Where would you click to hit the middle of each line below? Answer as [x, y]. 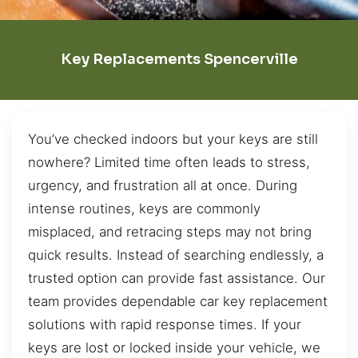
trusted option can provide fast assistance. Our [177, 278]
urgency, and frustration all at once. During [163, 185]
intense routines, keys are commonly [144, 208]
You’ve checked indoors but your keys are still [173, 139]
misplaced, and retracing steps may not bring [170, 231]
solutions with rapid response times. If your [165, 324]
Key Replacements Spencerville [179, 60]
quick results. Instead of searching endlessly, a [176, 255]
